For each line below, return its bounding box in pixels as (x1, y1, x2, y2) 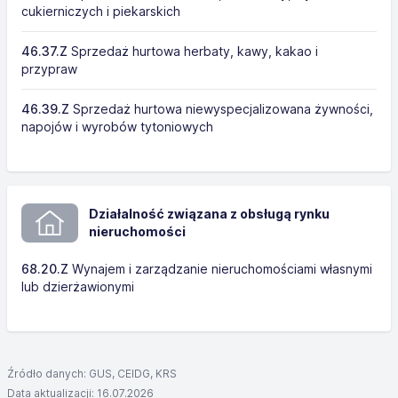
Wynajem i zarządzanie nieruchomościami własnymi (68, 261, 372, 276)
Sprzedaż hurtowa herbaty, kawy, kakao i (68, 44, 318, 59)
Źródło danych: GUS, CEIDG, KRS (7, 367, 177, 380)
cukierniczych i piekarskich (21, 4, 180, 19)
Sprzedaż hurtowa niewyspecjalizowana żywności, (69, 101, 373, 116)
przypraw (21, 61, 77, 76)
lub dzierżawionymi (21, 279, 134, 294)
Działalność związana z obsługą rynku (88, 206, 330, 221)
